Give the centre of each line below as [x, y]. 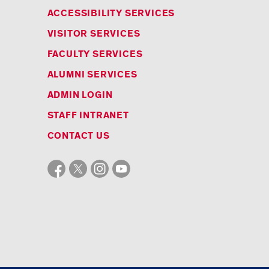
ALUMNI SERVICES [92, 75]
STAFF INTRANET [88, 116]
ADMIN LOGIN [80, 95]
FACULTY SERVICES [95, 54]
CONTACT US [78, 136]
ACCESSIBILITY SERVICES [111, 14]
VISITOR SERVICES [94, 34]
